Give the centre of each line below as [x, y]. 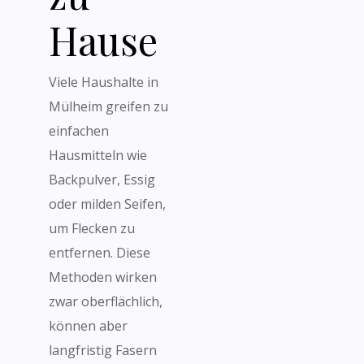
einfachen [79, 131]
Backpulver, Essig [102, 180]
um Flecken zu [92, 228]
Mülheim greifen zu [108, 106]
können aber [88, 326]
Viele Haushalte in [104, 82]
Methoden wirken [103, 277]
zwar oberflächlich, [106, 301]
